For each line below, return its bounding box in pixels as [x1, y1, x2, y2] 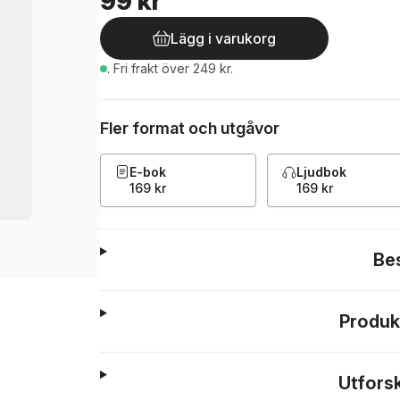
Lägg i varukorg [171, 29, 276, 47]
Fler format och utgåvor [100, 119, 279, 137]
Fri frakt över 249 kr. [113, 61, 233, 76]
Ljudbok [296, 164, 346, 179]
